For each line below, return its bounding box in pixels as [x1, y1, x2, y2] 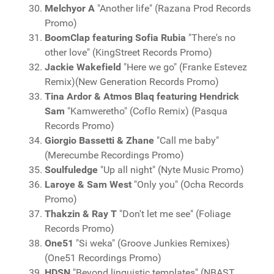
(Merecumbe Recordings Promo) [45, 149, 184, 161]
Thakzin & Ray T [45, 208, 117, 220]
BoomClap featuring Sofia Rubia [45, 32, 186, 43]
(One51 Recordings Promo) [45, 252, 161, 264]
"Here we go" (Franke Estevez [121, 61, 247, 73]
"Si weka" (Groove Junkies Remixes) [73, 237, 230, 249]
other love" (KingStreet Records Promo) [45, 46, 212, 58]
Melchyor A [45, 2, 95, 14]
